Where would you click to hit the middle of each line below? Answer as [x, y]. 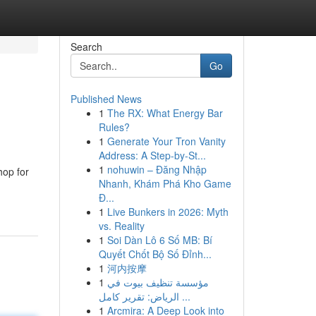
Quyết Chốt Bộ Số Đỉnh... [155, 254]
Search [86, 47]
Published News [106, 99]
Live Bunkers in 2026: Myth [168, 212]
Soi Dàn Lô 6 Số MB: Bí [159, 240]
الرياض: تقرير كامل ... [184, 296]
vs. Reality [121, 226]
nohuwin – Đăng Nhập [157, 169]
